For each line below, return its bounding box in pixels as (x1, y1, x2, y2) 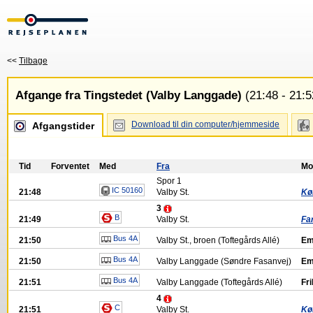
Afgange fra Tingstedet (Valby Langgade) (15, 89, 242, 102)
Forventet (51, 161, 89, 171)
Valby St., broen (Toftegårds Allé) (156, 235, 279, 245)
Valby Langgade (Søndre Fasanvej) (156, 256, 291, 266)
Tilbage (19, 56, 48, 66)
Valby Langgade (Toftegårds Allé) (156, 277, 282, 287)
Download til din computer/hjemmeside (131, 119, 279, 129)
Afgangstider (32, 120, 94, 131)
